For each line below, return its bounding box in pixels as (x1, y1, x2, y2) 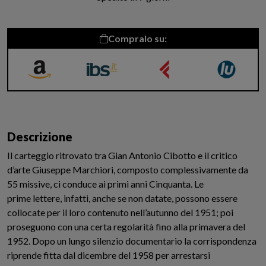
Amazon (24, 95, 55, 105)
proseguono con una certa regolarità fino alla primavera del (7, 221, 245, 232)
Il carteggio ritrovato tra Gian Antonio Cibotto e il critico (7, 150, 237, 161)
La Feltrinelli (142, 95, 186, 105)
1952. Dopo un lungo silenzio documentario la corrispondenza (7, 235, 256, 246)
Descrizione (7, 129, 72, 144)
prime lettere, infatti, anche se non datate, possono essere (7, 192, 237, 204)
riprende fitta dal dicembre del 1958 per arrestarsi (7, 249, 210, 261)
